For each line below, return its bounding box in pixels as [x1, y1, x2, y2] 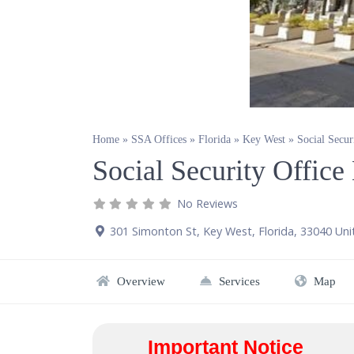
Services [216, 274, 260, 288]
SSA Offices [131, 134, 186, 146]
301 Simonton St [110, 223, 197, 239]
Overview [114, 274, 165, 288]
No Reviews [177, 195, 239, 211]
